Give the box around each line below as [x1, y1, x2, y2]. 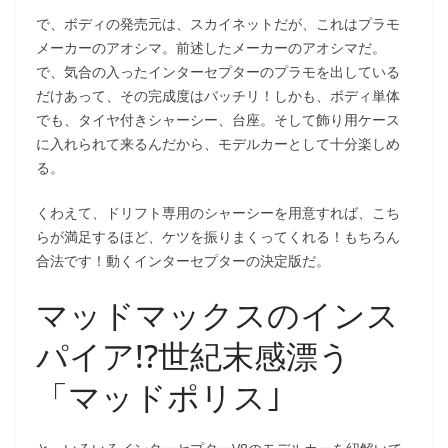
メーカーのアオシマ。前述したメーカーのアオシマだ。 [36, 37, 386, 57]
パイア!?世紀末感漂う [36, 333, 351, 377]
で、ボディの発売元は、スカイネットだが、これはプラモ [36, 13, 400, 33]
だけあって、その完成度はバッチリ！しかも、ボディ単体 [36, 85, 400, 105]
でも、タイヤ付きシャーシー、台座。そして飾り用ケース [36, 109, 400, 129]
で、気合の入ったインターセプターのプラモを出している [36, 61, 400, 81]
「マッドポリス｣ [36, 374, 282, 418]
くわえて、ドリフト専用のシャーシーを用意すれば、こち [36, 202, 400, 222]
